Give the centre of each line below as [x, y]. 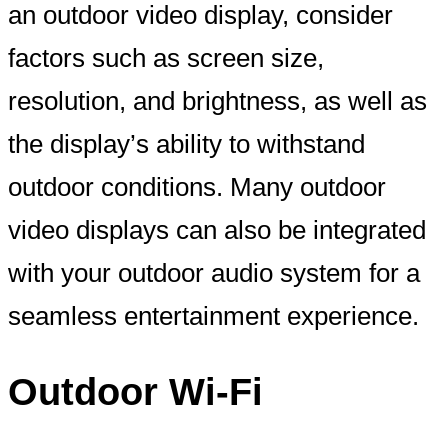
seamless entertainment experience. [213, 315]
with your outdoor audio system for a [214, 272]
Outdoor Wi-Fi [135, 391]
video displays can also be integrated [217, 229]
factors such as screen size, [166, 57]
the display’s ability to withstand [186, 143]
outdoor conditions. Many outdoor [197, 186]
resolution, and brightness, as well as [217, 100]
